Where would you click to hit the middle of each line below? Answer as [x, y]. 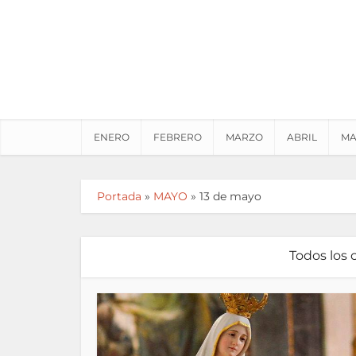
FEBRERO [178, 137]
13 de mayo [230, 196]
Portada [119, 196]
